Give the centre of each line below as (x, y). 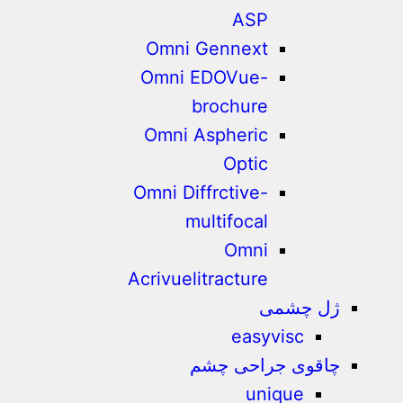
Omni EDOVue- (205, 77)
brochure (230, 106)
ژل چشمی (300, 308)
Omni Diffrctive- (201, 193)
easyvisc (268, 336)
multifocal (227, 221)
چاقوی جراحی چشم (265, 365)
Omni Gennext (207, 49)
